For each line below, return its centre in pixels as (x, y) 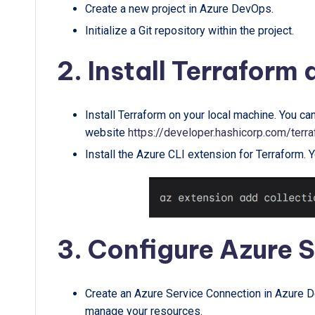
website (107, 133)
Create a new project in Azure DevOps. (179, 8)
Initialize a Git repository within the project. (189, 31)
